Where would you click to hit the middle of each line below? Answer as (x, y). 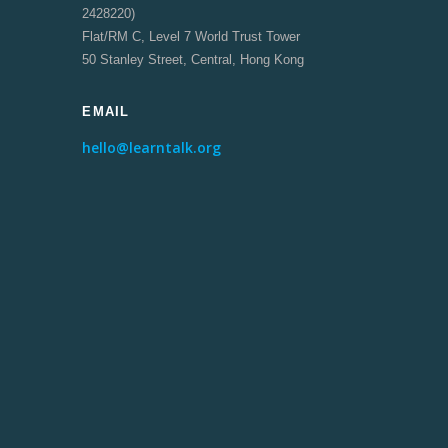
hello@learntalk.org (152, 147)
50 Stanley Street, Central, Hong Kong (193, 59)
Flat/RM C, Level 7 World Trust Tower (191, 36)
